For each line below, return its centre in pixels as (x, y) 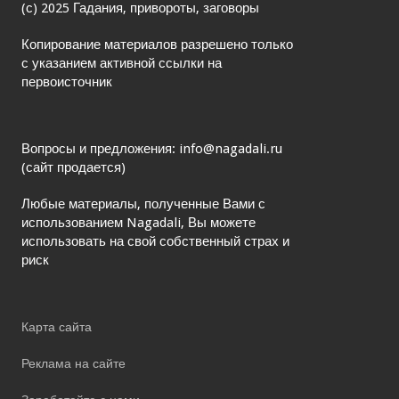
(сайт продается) (73, 167)
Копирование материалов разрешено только (157, 44)
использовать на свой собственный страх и (155, 241)
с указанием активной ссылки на (122, 63)
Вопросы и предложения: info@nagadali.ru (152, 148)
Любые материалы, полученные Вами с (143, 204)
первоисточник (67, 81)
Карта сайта (57, 326)
